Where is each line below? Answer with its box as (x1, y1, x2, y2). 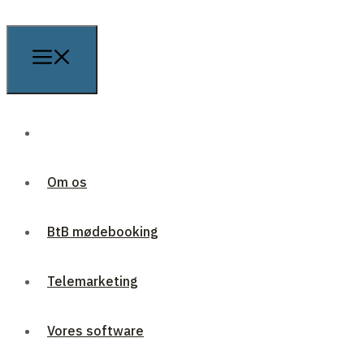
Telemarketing (47, 273, 138, 290)
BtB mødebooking (47, 223, 158, 240)
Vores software (47, 323, 144, 340)
